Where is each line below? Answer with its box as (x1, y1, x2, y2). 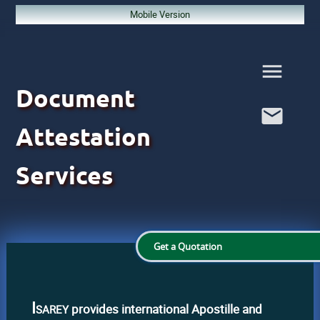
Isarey (31, 296, 69, 318)
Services (15, 160, 113, 190)
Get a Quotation (154, 239, 222, 253)
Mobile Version (129, 7, 190, 21)
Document (15, 83, 141, 113)
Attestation (15, 121, 151, 151)
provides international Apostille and (68, 300, 262, 317)
